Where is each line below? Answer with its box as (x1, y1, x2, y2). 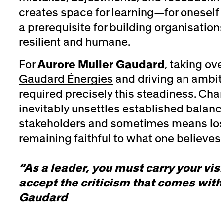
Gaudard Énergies (18, 72, 113, 87)
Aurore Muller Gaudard (37, 57, 165, 72)
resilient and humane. (18, 34, 130, 49)
